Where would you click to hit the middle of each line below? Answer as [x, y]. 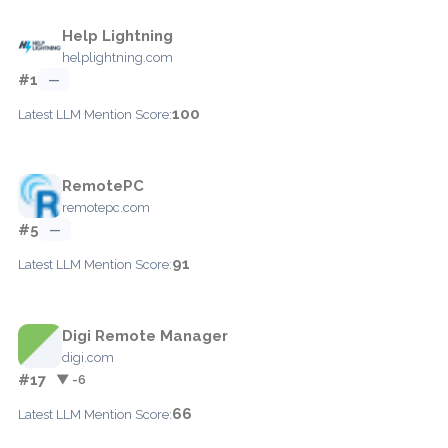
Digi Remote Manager [145, 335]
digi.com [88, 357]
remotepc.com [106, 207]
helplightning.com [117, 57]
